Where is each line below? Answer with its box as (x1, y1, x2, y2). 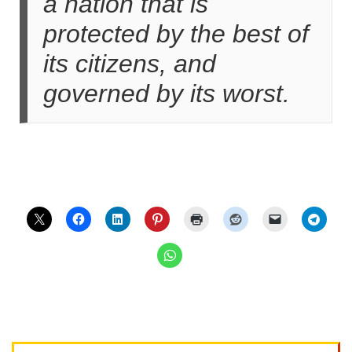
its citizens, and (43, 49, 216, 78)
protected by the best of (43, 20, 309, 48)
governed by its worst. (43, 79, 290, 108)
